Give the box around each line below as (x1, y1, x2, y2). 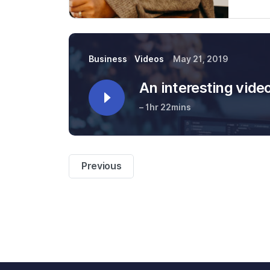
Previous (81, 160, 122, 172)
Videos (134, 54, 164, 64)
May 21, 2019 (173, 54, 228, 64)
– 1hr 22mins (139, 102, 191, 112)
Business (89, 54, 127, 64)
